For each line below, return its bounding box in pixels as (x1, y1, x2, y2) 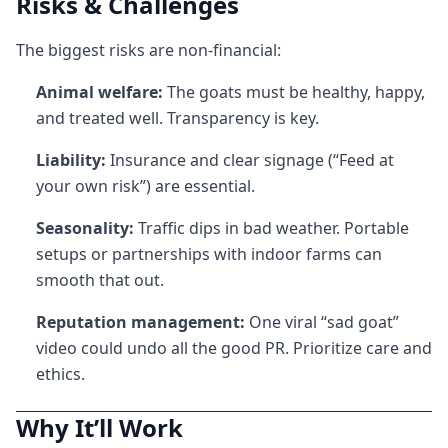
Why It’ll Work (16, 411, 183, 444)
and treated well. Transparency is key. (36, 107, 319, 129)
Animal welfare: (36, 81, 163, 103)
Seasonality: (36, 217, 134, 239)
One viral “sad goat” (245, 311, 399, 333)
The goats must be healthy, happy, (163, 81, 425, 103)
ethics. (36, 363, 85, 385)
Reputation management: (36, 311, 245, 333)
